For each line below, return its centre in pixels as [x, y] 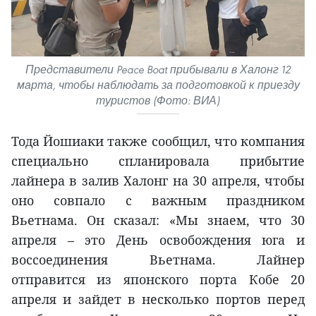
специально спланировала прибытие [158, 160]
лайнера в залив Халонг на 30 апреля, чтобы [158, 180]
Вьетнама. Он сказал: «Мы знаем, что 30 [158, 220]
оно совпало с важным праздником [158, 200]
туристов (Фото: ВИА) [158, 100]
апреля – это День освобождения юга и [158, 239]
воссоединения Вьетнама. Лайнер [158, 259]
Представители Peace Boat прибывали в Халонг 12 [158, 69]
